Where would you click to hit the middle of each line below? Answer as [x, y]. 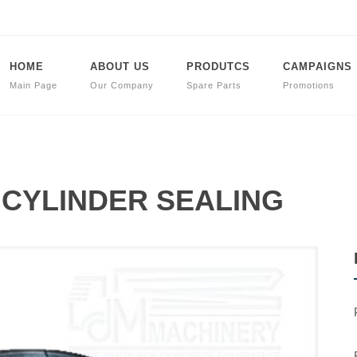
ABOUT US [120, 67]
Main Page [33, 85]
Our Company [122, 85]
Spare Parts [214, 85]
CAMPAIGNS [318, 67]
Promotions [309, 85]
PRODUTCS [218, 67]
